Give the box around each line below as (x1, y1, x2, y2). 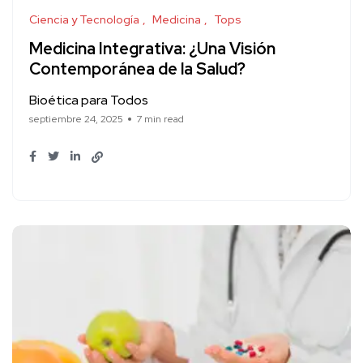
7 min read (136, 112, 184, 126)
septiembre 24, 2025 (29, 112, 123, 126)
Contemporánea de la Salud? (29, 58, 246, 80)
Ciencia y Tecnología (29, 11, 139, 27)
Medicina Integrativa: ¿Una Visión (29, 38, 275, 60)
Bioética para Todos (29, 91, 148, 109)
